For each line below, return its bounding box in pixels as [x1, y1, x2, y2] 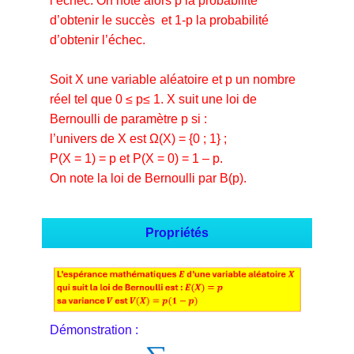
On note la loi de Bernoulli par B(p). [50, 171, 247, 185]
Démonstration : [50, 322, 138, 337]
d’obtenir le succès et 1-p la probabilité [50, 13, 269, 27]
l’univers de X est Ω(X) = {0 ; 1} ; [50, 131, 227, 145]
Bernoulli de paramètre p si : [50, 111, 207, 126]
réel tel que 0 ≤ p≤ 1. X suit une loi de [50, 92, 257, 106]
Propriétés [145, 225, 209, 239]
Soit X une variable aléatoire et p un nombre [50, 72, 296, 86]
